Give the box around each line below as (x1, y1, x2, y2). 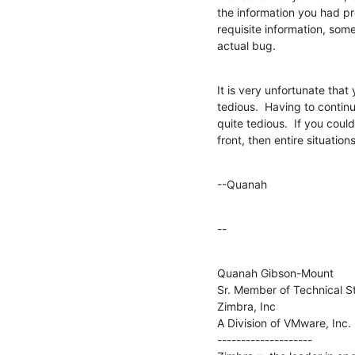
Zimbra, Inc (217, 299, 276, 313)
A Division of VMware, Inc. (217, 315, 351, 330)
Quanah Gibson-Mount (217, 265, 334, 280)
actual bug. (217, 38, 276, 52)
